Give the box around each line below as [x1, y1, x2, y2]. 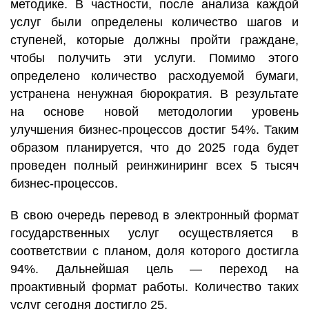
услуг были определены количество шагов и [10, 15, 299, 29]
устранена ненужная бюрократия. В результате [10, 87, 299, 101]
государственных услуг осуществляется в [10, 226, 299, 240]
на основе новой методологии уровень [10, 105, 299, 119]
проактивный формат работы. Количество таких [10, 280, 299, 294]
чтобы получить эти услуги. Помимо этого [10, 51, 299, 65]
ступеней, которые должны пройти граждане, [10, 33, 299, 47]
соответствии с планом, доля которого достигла [10, 244, 299, 258]
